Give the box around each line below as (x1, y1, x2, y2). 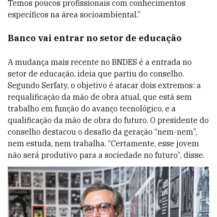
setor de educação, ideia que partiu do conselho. (8, 69, 184, 78)
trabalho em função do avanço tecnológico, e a (8, 104, 176, 113)
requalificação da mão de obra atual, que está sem (8, 92, 192, 102)
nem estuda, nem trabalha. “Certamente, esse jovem (8, 139, 199, 148)
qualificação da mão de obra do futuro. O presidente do (8, 115, 209, 125)
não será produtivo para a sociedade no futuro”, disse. (8, 150, 204, 160)
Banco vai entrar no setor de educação (8, 32, 182, 44)
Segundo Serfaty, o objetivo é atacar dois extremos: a (8, 80, 201, 90)
